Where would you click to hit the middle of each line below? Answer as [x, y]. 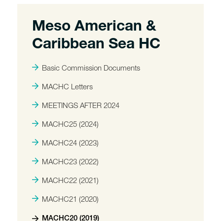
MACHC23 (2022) [70, 161]
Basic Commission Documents [91, 68]
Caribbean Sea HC [96, 45]
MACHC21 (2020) [70, 199]
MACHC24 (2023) [70, 143]
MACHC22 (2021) [70, 180]
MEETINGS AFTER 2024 [81, 105]
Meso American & [94, 28]
